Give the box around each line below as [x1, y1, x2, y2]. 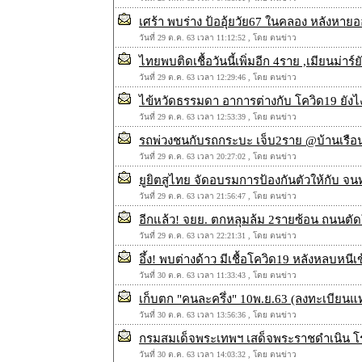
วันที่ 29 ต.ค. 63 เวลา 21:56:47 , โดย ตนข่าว [139, 192, 297, 200]
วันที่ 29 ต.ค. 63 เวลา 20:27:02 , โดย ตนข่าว [139, 152, 297, 161]
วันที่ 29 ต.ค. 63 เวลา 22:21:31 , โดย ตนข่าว [139, 231, 297, 240]
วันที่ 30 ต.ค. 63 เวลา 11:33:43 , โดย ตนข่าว [139, 271, 297, 280]
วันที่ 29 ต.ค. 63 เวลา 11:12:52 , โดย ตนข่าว [139, 33, 297, 42]
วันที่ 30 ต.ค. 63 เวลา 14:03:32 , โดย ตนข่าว [139, 350, 297, 359]
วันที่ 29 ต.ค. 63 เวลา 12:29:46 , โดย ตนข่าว [139, 73, 297, 82]
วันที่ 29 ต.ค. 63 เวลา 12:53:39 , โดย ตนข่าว [139, 112, 297, 121]
